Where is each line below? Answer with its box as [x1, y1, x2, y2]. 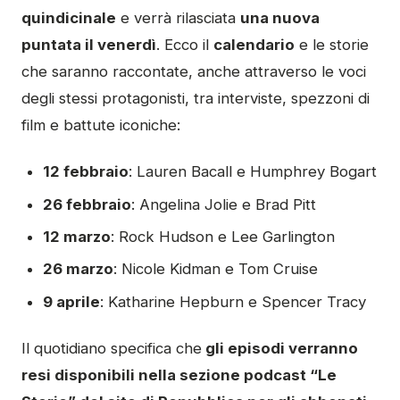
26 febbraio [43, 195, 131, 213]
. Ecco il [156, 35, 213, 54]
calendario [213, 35, 295, 54]
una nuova [240, 8, 320, 27]
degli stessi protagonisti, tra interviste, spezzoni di [21, 88, 370, 107]
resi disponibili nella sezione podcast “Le [21, 366, 337, 385]
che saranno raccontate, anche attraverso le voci [21, 62, 366, 80]
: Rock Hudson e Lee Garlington [111, 227, 335, 246]
